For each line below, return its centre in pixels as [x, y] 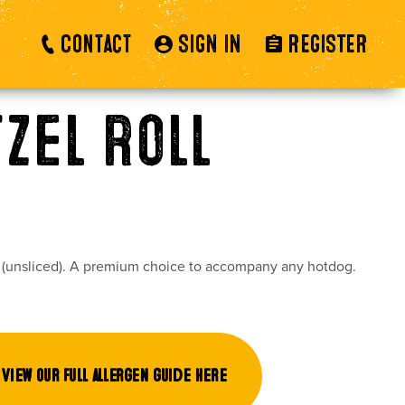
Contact [96, 44]
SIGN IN [210, 44]
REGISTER [327, 44]
